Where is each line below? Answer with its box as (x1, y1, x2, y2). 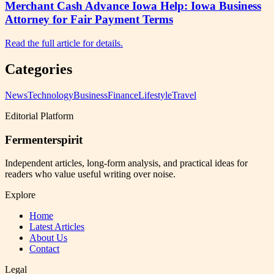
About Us (29, 232, 67, 243)
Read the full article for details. (5, 38, 123, 49)
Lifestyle (138, 89, 172, 100)
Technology (28, 89, 73, 100)
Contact (29, 243, 59, 254)
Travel (172, 89, 196, 100)
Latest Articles (29, 221, 84, 232)
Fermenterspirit (5, 133, 83, 146)
